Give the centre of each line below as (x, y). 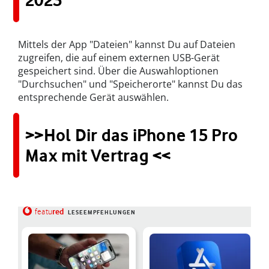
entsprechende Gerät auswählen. (93, 97)
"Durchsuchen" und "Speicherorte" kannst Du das (130, 84)
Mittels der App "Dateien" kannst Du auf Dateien (127, 44)
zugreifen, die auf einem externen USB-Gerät (119, 57)
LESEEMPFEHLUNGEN (101, 212)
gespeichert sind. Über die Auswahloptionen (118, 71)
